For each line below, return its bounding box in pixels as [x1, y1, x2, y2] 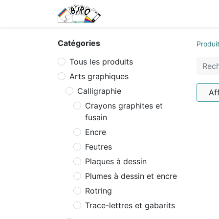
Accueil [117, 9, 144, 19]
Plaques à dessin [85, 156, 147, 166]
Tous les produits [69, 57, 133, 66]
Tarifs [152, 9, 173, 19]
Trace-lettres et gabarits [85, 200, 175, 210]
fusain [85, 112, 107, 122]
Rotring [85, 186, 112, 196]
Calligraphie [77, 86, 121, 96]
